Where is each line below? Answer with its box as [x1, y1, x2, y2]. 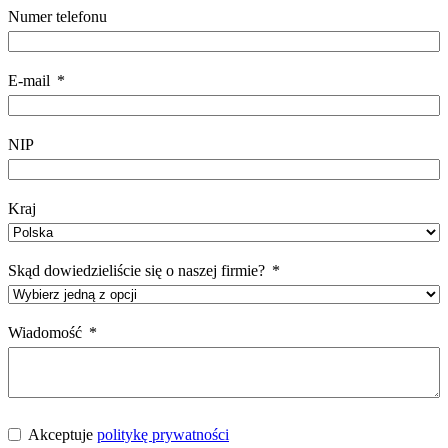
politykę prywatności [97, 425, 229, 443]
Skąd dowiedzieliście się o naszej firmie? [8, 261, 265, 279]
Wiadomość [8, 323, 82, 341]
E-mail [8, 71, 50, 89]
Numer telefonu [8, 7, 107, 25]
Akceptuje [28, 425, 97, 443]
